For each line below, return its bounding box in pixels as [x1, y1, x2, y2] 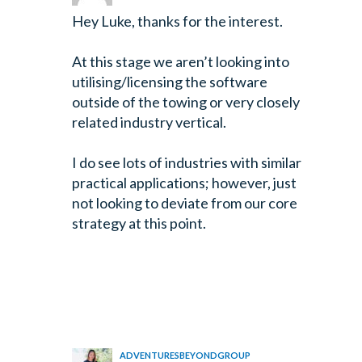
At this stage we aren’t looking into [71, 52, 289, 70]
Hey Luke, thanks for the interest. [71, 11, 283, 30]
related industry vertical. [71, 112, 226, 131]
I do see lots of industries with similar [71, 153, 301, 171]
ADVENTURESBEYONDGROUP [120, 349, 251, 360]
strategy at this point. [71, 213, 206, 232]
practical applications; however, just [71, 173, 297, 192]
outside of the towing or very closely [71, 92, 300, 111]
